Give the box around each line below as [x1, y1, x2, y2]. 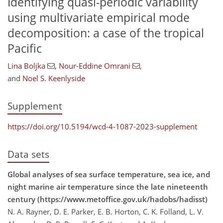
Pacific [7, 40, 42, 56]
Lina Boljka [7, 61, 45, 71]
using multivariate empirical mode [7, 9, 190, 25]
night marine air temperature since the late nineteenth [7, 181, 208, 192]
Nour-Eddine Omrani [58, 61, 130, 71]
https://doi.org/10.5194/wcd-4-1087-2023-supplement [7, 121, 197, 131]
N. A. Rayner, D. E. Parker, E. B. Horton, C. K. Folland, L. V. [7, 206, 204, 217]
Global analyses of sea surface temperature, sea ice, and [7, 169, 210, 179]
